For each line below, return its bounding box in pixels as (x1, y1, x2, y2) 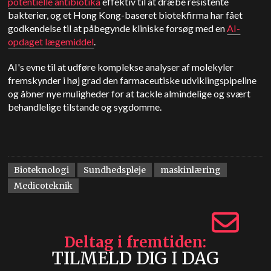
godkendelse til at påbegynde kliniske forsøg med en (8, 22, 227, 34)
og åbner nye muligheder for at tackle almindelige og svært (8, 88, 251, 99)
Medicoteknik (14, 180, 73, 191)
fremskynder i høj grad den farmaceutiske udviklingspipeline (8, 74, 257, 86)
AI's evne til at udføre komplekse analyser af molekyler (8, 61, 234, 73)
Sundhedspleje (83, 165, 146, 175)
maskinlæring (160, 165, 221, 175)
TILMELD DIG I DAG (51, 247, 219, 269)
